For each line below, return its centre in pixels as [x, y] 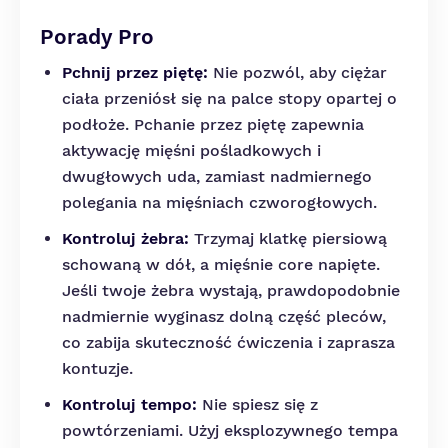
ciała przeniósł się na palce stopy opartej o [229, 98]
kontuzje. [97, 368]
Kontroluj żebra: [125, 238]
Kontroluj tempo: [129, 404]
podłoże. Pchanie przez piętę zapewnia [213, 124]
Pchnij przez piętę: [135, 72]
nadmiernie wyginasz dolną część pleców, [224, 316]
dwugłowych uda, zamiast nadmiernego [217, 176]
